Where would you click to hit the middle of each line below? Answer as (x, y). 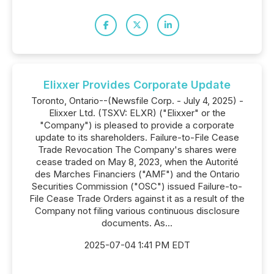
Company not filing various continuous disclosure (137, 211)
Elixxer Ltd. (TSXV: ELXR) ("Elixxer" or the (137, 113)
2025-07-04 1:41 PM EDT (137, 245)
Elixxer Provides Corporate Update (137, 85)
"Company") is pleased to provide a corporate (137, 125)
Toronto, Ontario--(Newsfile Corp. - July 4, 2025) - (137, 101)
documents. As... (137, 223)
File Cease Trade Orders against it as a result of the (137, 198)
